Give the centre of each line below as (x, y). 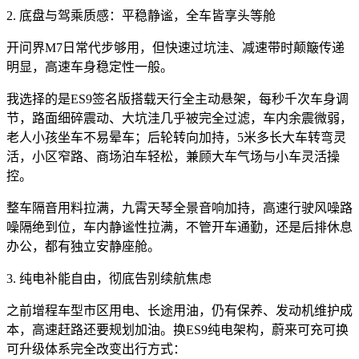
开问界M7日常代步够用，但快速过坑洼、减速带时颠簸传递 (175, 48)
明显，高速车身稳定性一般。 (90, 67)
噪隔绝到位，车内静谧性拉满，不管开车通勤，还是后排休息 (179, 228)
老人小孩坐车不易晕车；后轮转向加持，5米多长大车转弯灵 (176, 138)
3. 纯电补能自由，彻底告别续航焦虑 (109, 279)
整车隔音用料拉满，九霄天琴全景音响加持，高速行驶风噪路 (179, 208)
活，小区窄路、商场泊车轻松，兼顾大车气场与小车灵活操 (173, 157)
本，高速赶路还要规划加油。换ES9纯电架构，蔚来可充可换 (177, 330)
